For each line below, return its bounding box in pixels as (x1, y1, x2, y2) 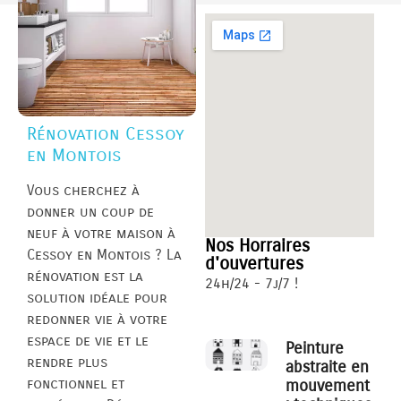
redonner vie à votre (27, 311, 167, 328)
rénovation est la (27, 268, 143, 286)
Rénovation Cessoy (27, 124, 184, 145)
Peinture (286, 338, 345, 359)
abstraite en (286, 357, 370, 378)
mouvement (286, 376, 371, 397)
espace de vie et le (27, 332, 149, 350)
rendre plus (27, 354, 107, 371)
